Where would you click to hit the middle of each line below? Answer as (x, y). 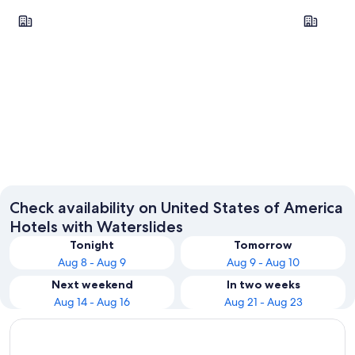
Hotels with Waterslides (96, 226)
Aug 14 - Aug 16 (92, 302)
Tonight (92, 244)
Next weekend (92, 284)
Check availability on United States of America (176, 207)
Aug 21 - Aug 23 (263, 302)
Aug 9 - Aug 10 (263, 262)
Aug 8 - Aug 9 (92, 262)
